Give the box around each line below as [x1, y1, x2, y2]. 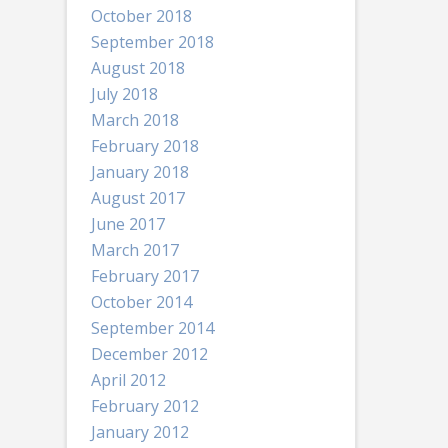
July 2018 [90, 82, 158, 105]
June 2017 [90, 212, 165, 235]
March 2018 [90, 108, 179, 131]
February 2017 [90, 264, 199, 287]
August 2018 [90, 56, 185, 79]
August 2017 [90, 186, 185, 209]
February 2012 [90, 394, 199, 417]
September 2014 [90, 316, 214, 339]
